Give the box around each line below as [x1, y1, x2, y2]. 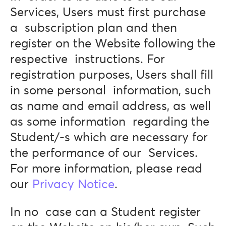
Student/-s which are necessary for [10, 132, 208, 144]
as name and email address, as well [10, 100, 211, 112]
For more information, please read [10, 163, 202, 175]
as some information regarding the [10, 116, 209, 128]
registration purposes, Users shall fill [10, 69, 213, 81]
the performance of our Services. [10, 147, 198, 159]
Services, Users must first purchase [10, 7, 206, 19]
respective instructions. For [10, 53, 165, 66]
